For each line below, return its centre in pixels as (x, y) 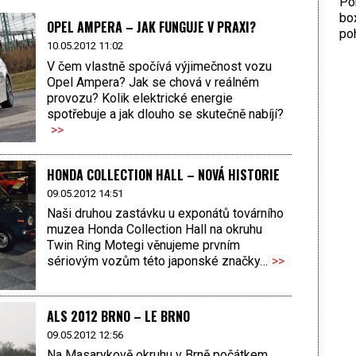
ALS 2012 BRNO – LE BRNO (118, 316)
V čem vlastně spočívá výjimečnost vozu (159, 66)
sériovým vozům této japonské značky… (157, 261)
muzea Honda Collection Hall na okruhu (154, 229)
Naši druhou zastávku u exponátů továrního (165, 213)
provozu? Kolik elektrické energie (139, 98)
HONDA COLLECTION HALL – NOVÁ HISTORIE (163, 174)
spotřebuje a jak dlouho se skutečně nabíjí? (165, 114)
